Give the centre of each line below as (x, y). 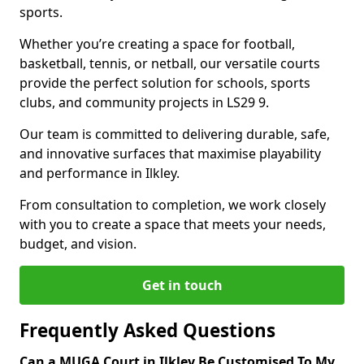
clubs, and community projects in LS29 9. (144, 102)
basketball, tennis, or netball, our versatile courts (170, 63)
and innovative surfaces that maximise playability (170, 154)
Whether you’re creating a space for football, (157, 44)
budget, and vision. (78, 244)
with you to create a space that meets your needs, (173, 224)
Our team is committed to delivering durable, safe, (175, 134)
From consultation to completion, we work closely (173, 205)
